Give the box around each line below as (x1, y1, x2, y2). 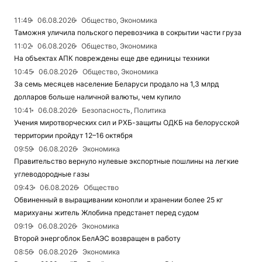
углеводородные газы (14, 170, 89, 178)
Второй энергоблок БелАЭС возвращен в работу (14, 234, 181, 243)
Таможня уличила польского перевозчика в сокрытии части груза (14, 28, 242, 37)
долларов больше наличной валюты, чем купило (14, 92, 181, 101)
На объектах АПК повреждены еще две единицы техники (14, 54, 209, 63)
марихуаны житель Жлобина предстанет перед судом (14, 208, 199, 217)
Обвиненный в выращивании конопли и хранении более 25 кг (14, 195, 223, 204)
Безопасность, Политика (82, 106, 166, 115)
